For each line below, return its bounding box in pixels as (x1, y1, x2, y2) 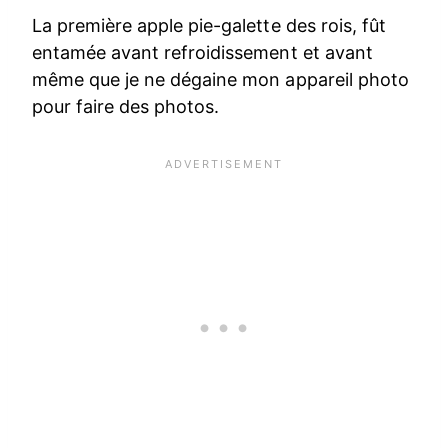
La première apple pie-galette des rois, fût (32, 15, 386, 37)
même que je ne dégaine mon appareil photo (32, 69, 409, 91)
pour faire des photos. (32, 96, 220, 118)
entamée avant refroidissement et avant (32, 42, 373, 64)
